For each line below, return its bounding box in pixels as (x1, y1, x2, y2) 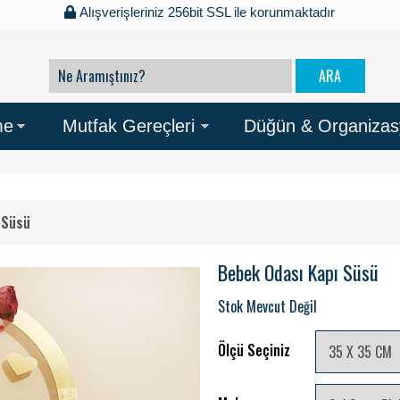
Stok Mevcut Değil (218, 296, 317, 318)
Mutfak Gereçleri (62, 116, 195, 137)
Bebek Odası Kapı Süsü (218, 258, 379, 287)
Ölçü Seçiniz (218, 339, 290, 362)
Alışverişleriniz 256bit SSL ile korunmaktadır (76, 4, 336, 20)
